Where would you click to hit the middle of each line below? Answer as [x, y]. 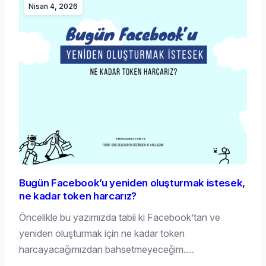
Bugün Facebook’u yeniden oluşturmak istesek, [132, 183]
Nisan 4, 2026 [53, 7]
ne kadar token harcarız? [78, 196]
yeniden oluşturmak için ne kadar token [102, 234]
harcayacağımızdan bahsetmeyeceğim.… [107, 250]
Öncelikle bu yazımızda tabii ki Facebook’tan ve [120, 218]
